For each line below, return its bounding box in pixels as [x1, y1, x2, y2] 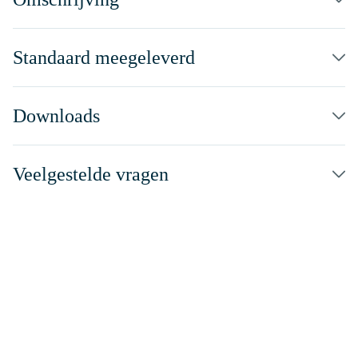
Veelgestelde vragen [13, 164, 169, 185]
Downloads [13, 105, 100, 126]
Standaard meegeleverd [13, 47, 195, 68]
